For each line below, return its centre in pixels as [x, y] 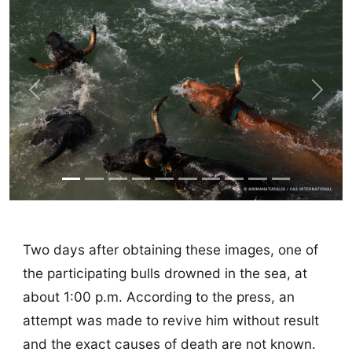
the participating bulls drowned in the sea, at [165, 273]
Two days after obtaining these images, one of [170, 250]
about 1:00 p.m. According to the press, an [158, 297]
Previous [60, 99]
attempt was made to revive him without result [170, 321]
